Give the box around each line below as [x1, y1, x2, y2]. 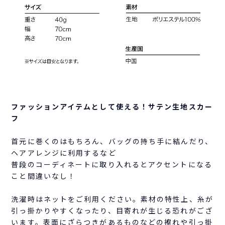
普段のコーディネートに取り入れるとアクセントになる [11, 159, 212, 169]
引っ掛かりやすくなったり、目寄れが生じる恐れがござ [11, 205, 213, 215]
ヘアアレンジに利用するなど [11, 147, 117, 158]
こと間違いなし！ [11, 170, 76, 181]
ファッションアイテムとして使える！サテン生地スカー [11, 101, 213, 111]
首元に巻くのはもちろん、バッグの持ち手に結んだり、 [11, 136, 213, 146]
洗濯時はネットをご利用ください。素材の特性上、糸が [11, 193, 213, 204]
